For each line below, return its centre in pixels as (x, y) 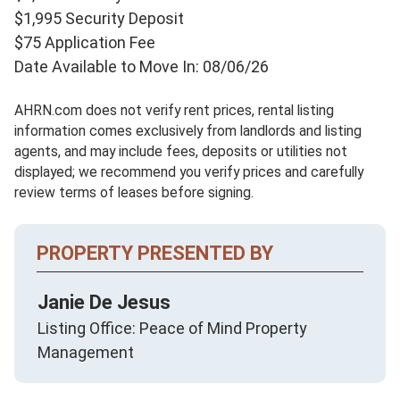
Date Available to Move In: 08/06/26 (142, 66)
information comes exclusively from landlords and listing (188, 130)
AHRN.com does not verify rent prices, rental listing (174, 110)
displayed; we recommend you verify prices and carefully (189, 171)
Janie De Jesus (104, 302)
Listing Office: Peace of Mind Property (172, 328)
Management (86, 352)
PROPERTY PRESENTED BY (155, 253)
